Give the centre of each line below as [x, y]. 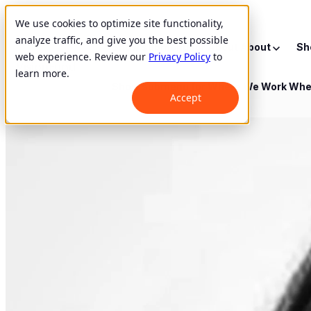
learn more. [42, 73]
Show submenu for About [175, 47]
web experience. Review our [82, 57]
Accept [185, 98]
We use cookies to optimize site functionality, [119, 23]
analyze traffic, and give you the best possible [122, 40]
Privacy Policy [179, 57]
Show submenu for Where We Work [199, 86]
